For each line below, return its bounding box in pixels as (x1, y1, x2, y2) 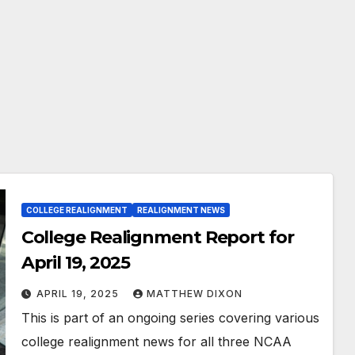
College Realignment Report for (21, 227, 294, 248)
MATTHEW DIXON (146, 288, 242, 300)
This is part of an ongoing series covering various (21, 310, 319, 326)
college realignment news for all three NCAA (21, 334, 292, 349)
